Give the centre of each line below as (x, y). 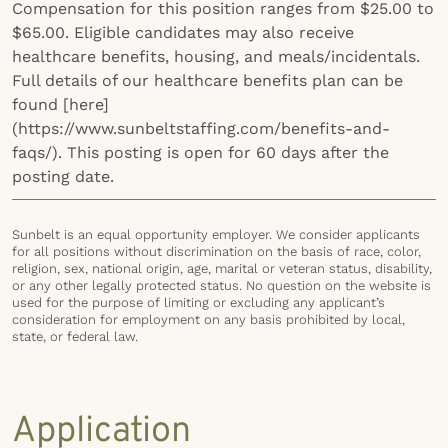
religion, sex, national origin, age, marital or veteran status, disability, (222, 268)
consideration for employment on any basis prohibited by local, (208, 319)
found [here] (60, 104)
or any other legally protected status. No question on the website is (221, 285)
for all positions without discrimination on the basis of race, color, (216, 251)
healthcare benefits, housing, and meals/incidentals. (216, 56)
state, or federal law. (75, 336)
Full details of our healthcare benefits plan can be (207, 80)
